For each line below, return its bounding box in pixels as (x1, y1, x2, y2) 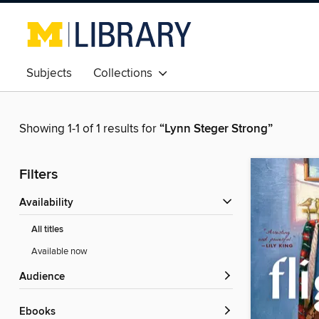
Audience (26, 271, 65, 284)
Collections (93, 66, 158, 81)
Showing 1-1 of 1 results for (19, 121, 159, 137)
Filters (19, 166, 58, 184)
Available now (31, 246, 88, 258)
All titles (31, 224, 63, 236)
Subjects (26, 66, 72, 81)
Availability (26, 197, 73, 210)
